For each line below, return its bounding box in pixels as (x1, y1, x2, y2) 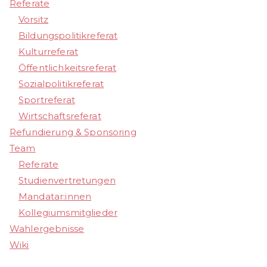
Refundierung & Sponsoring (10, 126, 136, 138)
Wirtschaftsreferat (18, 110, 101, 122)
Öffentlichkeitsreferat (18, 62, 117, 74)
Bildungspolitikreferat (18, 30, 118, 42)
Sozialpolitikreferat (18, 78, 104, 90)
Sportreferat (18, 94, 75, 106)
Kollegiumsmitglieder (18, 207, 117, 219)
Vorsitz (18, 14, 49, 26)
